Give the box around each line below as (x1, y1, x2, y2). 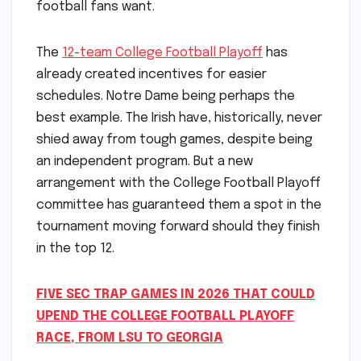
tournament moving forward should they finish (36, 220, 320, 234)
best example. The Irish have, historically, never (36, 111, 322, 126)
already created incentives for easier (36, 68, 267, 82)
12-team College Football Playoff (62, 46, 263, 60)
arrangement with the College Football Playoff (36, 176, 321, 191)
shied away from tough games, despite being (36, 133, 313, 147)
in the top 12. (36, 242, 114, 256)
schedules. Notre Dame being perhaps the (36, 89, 295, 104)
